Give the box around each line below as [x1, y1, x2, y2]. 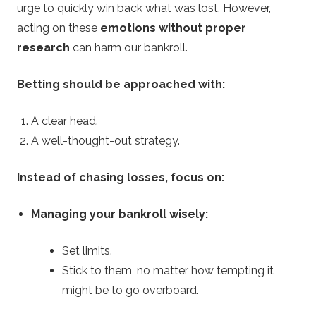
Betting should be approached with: [17, 78, 225, 92]
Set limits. [62, 244, 112, 258]
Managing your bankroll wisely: [31, 207, 208, 221]
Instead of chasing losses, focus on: [17, 171, 224, 185]
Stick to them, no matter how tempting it [62, 264, 274, 278]
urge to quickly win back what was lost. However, [17, 1, 271, 16]
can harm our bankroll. [70, 41, 188, 55]
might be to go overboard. [62, 284, 199, 298]
